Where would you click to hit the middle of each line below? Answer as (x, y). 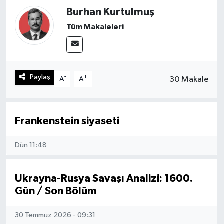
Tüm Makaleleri (95, 27)
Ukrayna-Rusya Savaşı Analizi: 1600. (104, 178)
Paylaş (40, 77)
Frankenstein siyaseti (67, 121)
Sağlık (40, 18)
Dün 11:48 (31, 145)
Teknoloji (46, 69)
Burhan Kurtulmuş (111, 12)
